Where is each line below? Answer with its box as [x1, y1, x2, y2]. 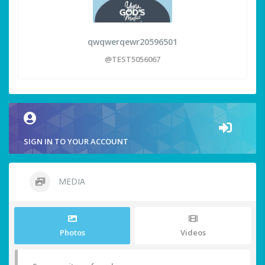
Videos [180, 227, 206, 238]
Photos [59, 227, 85, 238]
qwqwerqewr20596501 [88, 36, 177, 48]
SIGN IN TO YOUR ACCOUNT [24, 136, 128, 147]
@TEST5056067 [105, 54, 160, 65]
